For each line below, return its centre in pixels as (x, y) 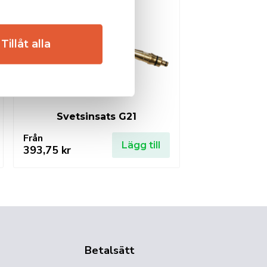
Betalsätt (110, 250)
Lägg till (141, 145)
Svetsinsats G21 (97, 116)
